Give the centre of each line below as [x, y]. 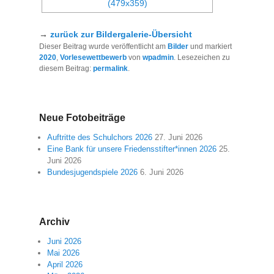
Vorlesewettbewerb [93, 58]
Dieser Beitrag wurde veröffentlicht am [103, 47]
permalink [110, 69]
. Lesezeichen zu [202, 58]
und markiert [210, 47]
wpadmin [158, 58]
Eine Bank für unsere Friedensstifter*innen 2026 [132, 149]
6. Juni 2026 [162, 172]
